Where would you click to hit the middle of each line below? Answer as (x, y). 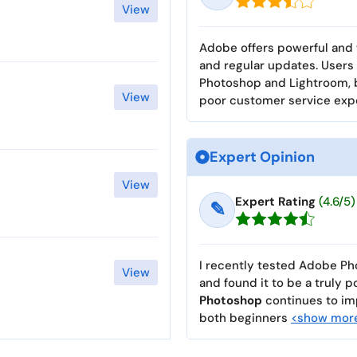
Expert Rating (275, 202)
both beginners (245, 318)
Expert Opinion (262, 157)
